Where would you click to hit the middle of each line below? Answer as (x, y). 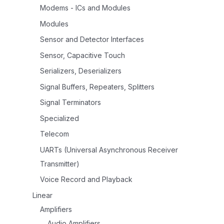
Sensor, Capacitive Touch (82, 55)
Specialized (59, 118)
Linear (42, 195)
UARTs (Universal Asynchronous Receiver (109, 149)
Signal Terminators (70, 102)
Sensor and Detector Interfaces (92, 39)
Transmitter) (60, 163)
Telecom (54, 134)
